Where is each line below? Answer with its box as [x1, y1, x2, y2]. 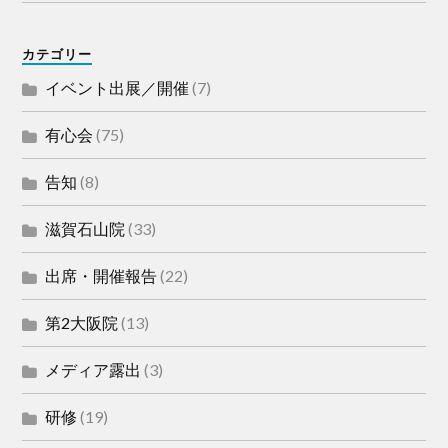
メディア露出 [45, 359, 142, 379]
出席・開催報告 [45, 265, 158, 285]
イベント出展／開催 [45, 77, 190, 97]
